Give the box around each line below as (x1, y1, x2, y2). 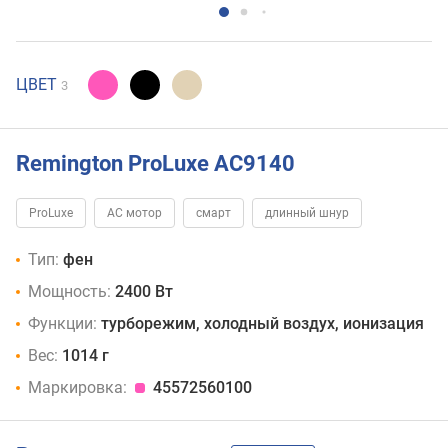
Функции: (28, 314, 97, 334)
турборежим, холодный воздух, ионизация (101, 314, 424, 334)
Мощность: (28, 282, 111, 302)
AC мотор (107, 206, 162, 221)
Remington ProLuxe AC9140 (16, 150, 295, 176)
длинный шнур (265, 206, 349, 221)
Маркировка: (28, 378, 127, 398)
